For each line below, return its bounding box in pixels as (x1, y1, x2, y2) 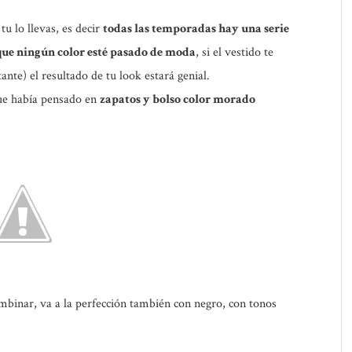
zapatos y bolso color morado (100, 91, 255, 108)
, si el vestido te (196, 44, 273, 60)
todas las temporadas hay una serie (103, 20, 289, 37)
